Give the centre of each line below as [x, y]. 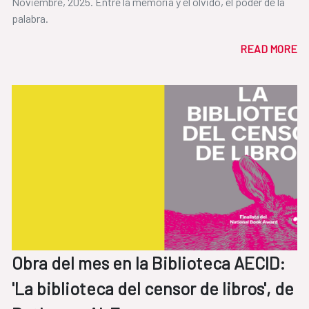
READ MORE [269, 49]
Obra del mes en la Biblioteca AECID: [149, 263]
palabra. [30, 19]
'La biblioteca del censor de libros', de [153, 289]
